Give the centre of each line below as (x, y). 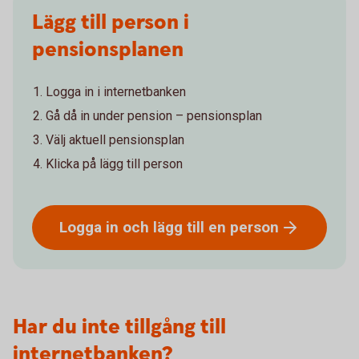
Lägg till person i (111, 23)
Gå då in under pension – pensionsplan (154, 116)
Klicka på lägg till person (114, 164)
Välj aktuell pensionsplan (115, 140)
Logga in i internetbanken (116, 92)
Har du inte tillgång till (119, 327)
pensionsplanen (108, 50)
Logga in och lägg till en (145, 227)
